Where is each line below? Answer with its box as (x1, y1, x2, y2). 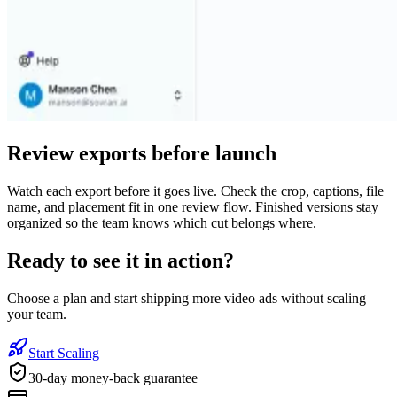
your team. (7, 306, 66, 322)
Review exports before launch (7, 141, 276, 165)
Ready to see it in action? (7, 248, 234, 272)
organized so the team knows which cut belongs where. (7, 214, 316, 230)
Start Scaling (28, 345, 99, 361)
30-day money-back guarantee (28, 370, 198, 385)
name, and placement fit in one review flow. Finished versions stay (7, 198, 378, 214)
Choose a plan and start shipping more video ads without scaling (7, 290, 366, 306)
